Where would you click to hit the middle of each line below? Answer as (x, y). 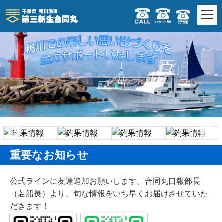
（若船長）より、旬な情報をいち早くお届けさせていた (109, 193)
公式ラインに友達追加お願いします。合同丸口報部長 (105, 181)
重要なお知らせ (49, 155)
